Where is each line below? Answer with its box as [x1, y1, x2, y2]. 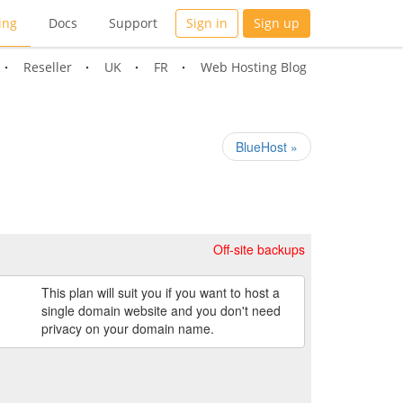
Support [109, 14, 157, 31]
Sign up [254, 14, 300, 31]
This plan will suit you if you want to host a [40, 282, 280, 301]
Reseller [23, 58, 72, 76]
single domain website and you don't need [40, 300, 281, 319]
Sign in [186, 14, 228, 31]
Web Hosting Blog [201, 58, 307, 76]
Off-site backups [212, 240, 305, 258]
